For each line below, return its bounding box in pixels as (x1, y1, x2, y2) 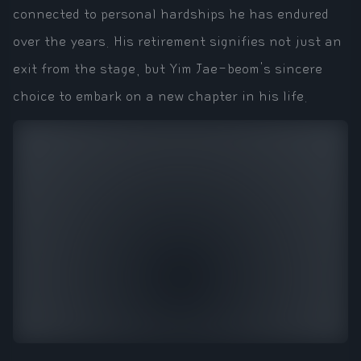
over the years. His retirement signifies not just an (13, 34, 342, 50)
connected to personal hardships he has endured (13, 6, 329, 23)
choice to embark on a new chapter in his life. (13, 89, 308, 105)
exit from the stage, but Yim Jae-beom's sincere (13, 61, 322, 77)
